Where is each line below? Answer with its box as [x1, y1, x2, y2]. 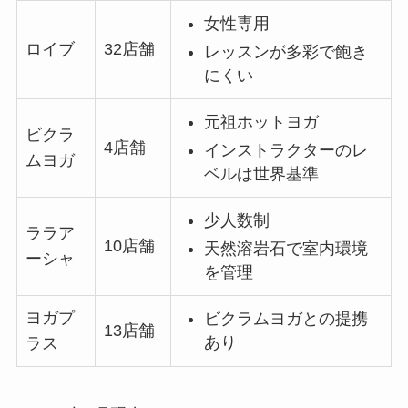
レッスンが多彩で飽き [203, 42, 368, 61]
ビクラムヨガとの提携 [203, 310, 368, 329]
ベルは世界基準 [203, 164, 319, 183]
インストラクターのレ [203, 140, 368, 159]
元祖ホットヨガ [203, 113, 319, 132]
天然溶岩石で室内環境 [203, 239, 368, 258]
